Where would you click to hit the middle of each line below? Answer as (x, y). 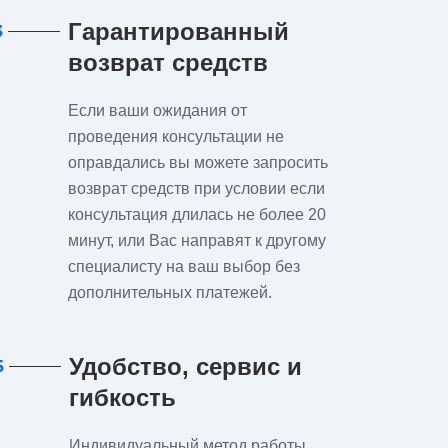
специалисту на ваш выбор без (183, 266)
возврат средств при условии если (196, 188)
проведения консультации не (175, 136)
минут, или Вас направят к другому (196, 240)
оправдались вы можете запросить (197, 162)
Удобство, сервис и (185, 366)
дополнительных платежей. (169, 292)
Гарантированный (178, 31)
